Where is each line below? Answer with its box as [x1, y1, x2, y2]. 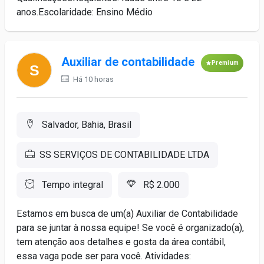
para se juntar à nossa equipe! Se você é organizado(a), [16, 222, 244, 233]
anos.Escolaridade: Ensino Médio [16, 6, 153, 18]
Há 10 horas [71, 75, 114, 84]
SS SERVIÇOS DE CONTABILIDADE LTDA [39, 149, 209, 160]
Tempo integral [39, 179, 103, 190]
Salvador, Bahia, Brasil [39, 119, 131, 130]
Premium [212, 60, 239, 66]
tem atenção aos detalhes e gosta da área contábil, [16, 236, 226, 247]
